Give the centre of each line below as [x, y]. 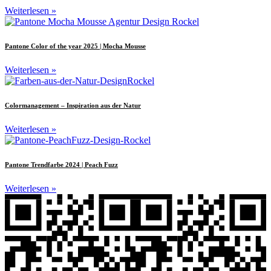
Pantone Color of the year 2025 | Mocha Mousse [75, 46]
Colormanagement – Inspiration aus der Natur [73, 106]
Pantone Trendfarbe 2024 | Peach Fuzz [61, 165]
